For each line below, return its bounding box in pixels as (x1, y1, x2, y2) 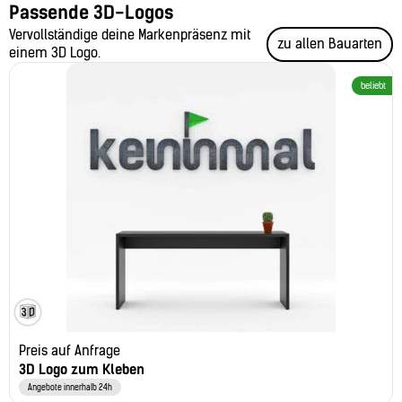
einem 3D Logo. (9, 45, 100, 62)
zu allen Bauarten (277, 36, 382, 53)
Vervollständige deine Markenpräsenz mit (9, 27, 250, 44)
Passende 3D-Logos (9, 2, 173, 24)
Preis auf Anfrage (19, 343, 120, 360)
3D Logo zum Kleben (19, 362, 144, 379)
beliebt (361, 80, 386, 92)
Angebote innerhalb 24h (28, 382, 112, 393)
